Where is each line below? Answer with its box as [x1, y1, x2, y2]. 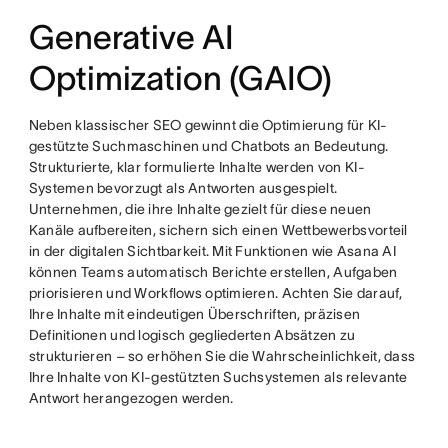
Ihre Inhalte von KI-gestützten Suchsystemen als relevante [28, 369, 408, 385]
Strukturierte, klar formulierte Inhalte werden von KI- [28, 159, 365, 175]
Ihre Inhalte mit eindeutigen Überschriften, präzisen [28, 306, 361, 322]
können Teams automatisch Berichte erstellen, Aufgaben [28, 264, 398, 280]
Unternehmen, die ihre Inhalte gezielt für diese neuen [28, 201, 372, 217]
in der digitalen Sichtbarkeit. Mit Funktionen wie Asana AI [28, 243, 396, 259]
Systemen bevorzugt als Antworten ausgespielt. [28, 180, 338, 196]
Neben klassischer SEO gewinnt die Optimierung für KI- [28, 117, 388, 133]
